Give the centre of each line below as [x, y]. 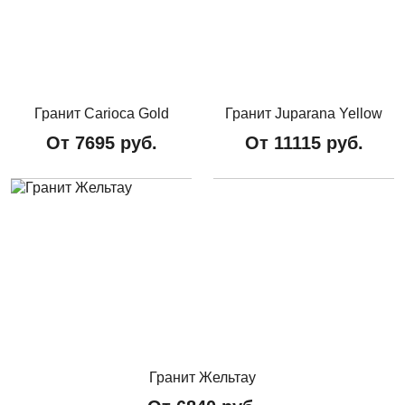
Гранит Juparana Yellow [304, 113]
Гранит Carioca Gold [101, 113]
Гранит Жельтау [202, 377]
